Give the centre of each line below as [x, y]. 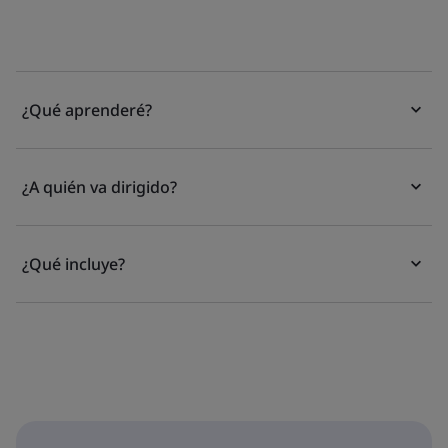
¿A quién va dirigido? [99, 187]
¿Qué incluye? [73, 264]
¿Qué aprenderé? [87, 110]
